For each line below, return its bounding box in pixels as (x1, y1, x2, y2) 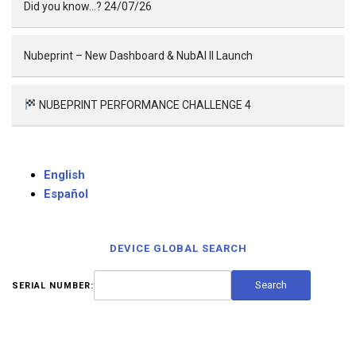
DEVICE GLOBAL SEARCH (109, 242, 247, 254)
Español (44, 187, 88, 201)
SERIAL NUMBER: (12, 281, 94, 291)
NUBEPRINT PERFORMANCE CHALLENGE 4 (36, 99, 251, 111)
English (44, 168, 85, 182)
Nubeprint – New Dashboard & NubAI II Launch (24, 49, 253, 62)
